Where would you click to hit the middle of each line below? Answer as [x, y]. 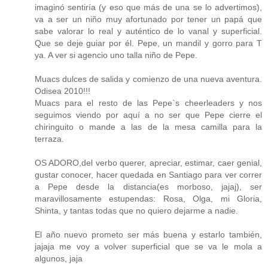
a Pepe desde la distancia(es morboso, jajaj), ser [148, 186]
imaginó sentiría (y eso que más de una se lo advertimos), [148, 7]
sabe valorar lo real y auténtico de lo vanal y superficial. [148, 31]
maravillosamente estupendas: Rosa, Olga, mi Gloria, [148, 198]
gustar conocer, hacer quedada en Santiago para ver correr [148, 174]
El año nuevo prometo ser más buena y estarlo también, [148, 234]
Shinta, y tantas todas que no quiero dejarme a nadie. [136, 210]
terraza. [49, 138]
